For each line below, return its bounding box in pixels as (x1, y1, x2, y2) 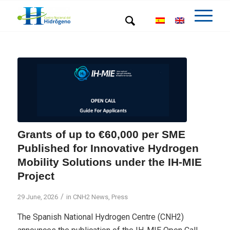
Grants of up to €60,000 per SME (17, 128, 185, 140)
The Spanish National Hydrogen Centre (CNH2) (17, 212, 184, 222)
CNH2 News (72, 193, 108, 201)
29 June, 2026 (17, 193, 58, 201)
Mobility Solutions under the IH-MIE (17, 156, 202, 168)
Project (17, 169, 54, 182)
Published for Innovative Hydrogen (17, 142, 199, 154)
